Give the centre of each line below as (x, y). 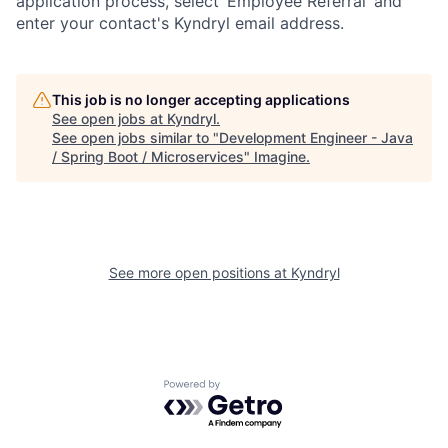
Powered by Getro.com (251, 389)
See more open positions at (199, 272)
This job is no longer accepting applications (201, 99)
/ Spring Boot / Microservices (148, 156)
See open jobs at (109, 118)
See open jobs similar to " (135, 137)
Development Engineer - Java (316, 137)
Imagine (280, 156)
